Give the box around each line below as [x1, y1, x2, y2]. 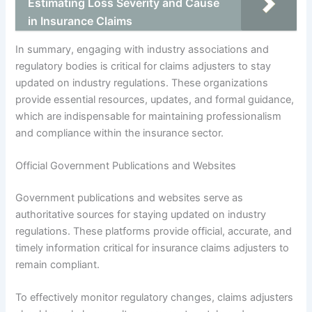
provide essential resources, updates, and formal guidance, [15, 93, 295, 106]
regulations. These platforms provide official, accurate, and [15, 225, 292, 238]
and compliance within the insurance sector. [15, 126, 224, 139]
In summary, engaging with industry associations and [15, 42, 270, 56]
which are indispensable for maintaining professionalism [15, 109, 282, 123]
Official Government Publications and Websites [15, 159, 237, 173]
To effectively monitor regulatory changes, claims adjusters [15, 291, 294, 304]
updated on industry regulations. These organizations [15, 76, 269, 89]
